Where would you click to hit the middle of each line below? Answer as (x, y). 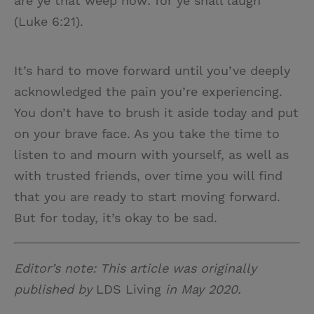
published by (55, 289)
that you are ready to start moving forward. (147, 197)
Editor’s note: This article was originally (135, 268)
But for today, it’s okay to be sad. (116, 218)
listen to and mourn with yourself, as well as (151, 155)
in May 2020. (201, 289)
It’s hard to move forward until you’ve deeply (152, 71)
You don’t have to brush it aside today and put (156, 113)
